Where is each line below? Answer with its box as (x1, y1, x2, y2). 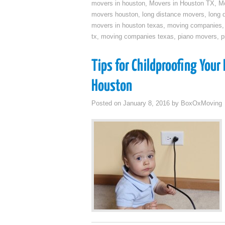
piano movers (178, 33, 217, 40)
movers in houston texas (91, 22, 163, 29)
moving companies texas (101, 33, 174, 40)
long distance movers (142, 11, 204, 18)
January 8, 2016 (123, 100, 170, 107)
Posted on (91, 100, 123, 107)
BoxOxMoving (181, 100, 222, 107)
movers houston (91, 11, 138, 18)
